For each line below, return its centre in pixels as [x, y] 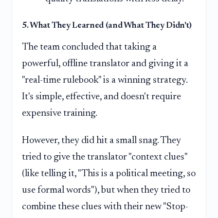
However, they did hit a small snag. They [101, 141]
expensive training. [60, 114]
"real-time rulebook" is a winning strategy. [105, 81]
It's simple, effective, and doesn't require [101, 97]
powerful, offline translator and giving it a [105, 64]
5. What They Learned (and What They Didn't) [107, 26]
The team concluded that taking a [89, 47]
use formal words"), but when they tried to [106, 191]
